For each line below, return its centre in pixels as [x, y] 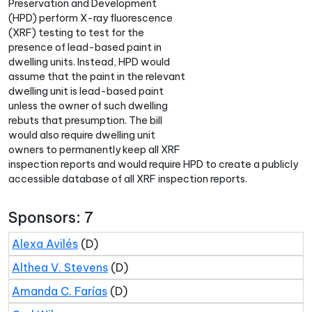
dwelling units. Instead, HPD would [89, 62]
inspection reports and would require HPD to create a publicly [153, 164]
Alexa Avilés [45, 244]
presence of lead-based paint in [85, 47]
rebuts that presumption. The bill [85, 120]
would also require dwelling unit [82, 135]
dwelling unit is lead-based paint [86, 91]
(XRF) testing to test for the [76, 33]
